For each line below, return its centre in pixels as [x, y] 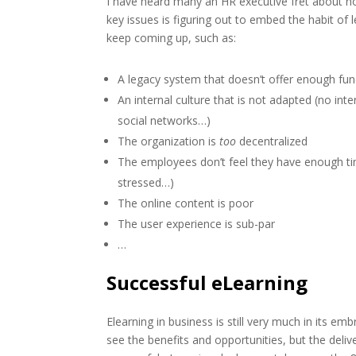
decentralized [272, 141]
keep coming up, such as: [172, 37]
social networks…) [164, 120]
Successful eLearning [207, 282]
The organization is [169, 141]
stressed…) [146, 182]
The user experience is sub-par [197, 223]
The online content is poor [186, 203]
